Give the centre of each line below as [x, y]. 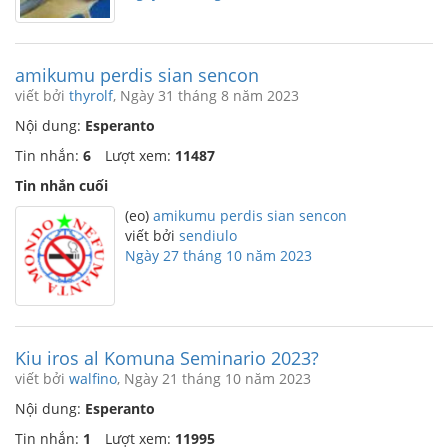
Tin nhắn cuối [61, 185]
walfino [93, 378]
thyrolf [91, 95]
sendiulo [208, 235]
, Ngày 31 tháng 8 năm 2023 [206, 95]
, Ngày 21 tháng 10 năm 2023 [214, 378]
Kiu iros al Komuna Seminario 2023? [167, 358]
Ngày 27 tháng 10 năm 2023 [218, 255]
